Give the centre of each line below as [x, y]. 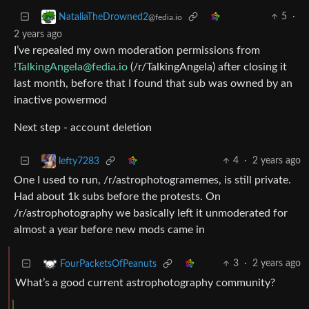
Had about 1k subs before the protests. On [117, 197]
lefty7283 [79, 161]
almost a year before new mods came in [109, 230]
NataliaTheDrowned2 [103, 17]
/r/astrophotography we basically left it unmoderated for [151, 213]
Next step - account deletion [83, 128]
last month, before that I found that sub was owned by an [153, 84]
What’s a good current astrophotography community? [145, 283]
